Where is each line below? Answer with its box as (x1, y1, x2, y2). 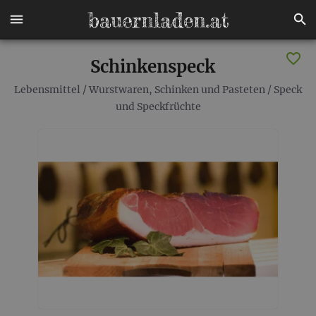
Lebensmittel (14, 83, 80, 96)
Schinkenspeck (90, 56, 215, 78)
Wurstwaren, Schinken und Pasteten (89, 83, 265, 96)
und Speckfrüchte (115, 100, 201, 113)
